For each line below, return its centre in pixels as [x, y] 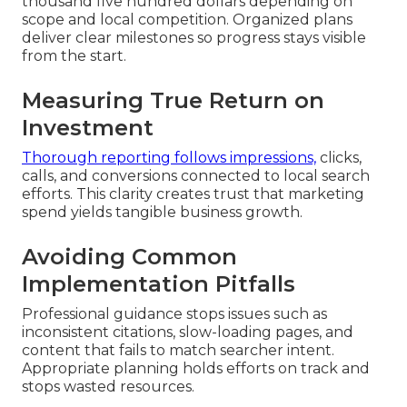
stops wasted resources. [108, 386]
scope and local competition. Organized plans [187, 19]
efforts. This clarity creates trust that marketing [193, 194]
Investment [88, 127]
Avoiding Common [129, 256]
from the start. [74, 55]
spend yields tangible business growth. [162, 212]
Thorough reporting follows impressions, [169, 157]
